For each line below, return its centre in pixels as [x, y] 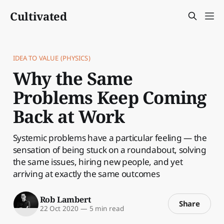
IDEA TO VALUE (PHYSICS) [51, 58]
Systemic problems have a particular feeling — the [110, 137]
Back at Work [69, 116]
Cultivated [38, 16]
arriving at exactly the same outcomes [86, 173]
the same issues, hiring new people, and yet [98, 161]
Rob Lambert [65, 200]
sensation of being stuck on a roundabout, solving [109, 149]
